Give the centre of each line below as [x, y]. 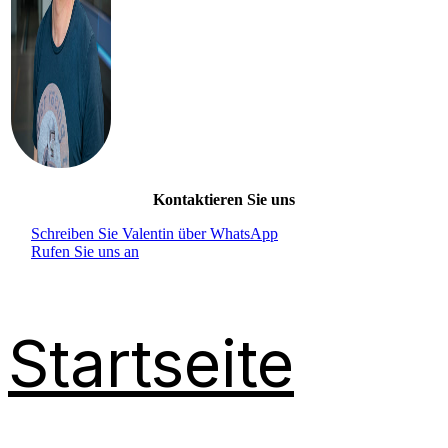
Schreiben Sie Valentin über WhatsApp [154, 234]
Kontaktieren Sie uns [224, 200]
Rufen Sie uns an [85, 252]
